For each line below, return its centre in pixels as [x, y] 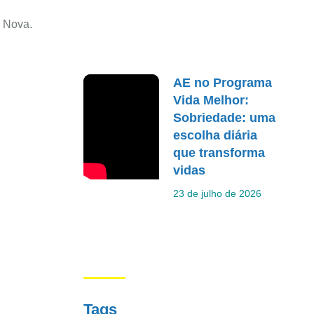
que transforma [219, 152]
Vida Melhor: [211, 100]
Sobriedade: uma [225, 117]
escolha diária [216, 135]
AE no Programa [223, 82]
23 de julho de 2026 [218, 193]
